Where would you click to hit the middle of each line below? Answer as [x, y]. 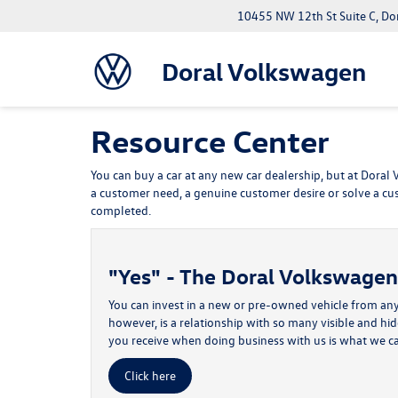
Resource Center [210, 140]
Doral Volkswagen [263, 71]
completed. [121, 210]
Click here [150, 375]
